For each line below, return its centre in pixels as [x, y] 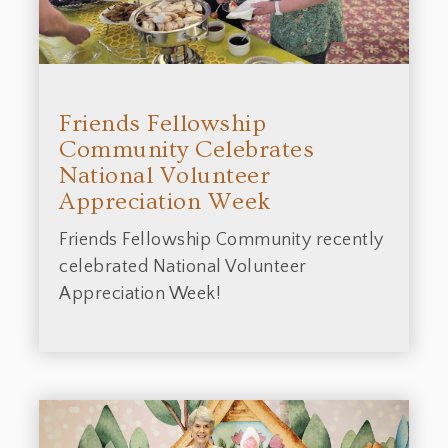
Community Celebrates [186, 150]
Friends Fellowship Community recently [221, 240]
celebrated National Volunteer [183, 267]
